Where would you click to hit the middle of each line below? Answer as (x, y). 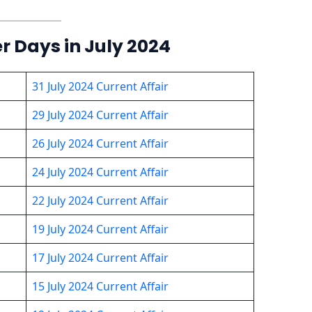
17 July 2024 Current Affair (100, 257)
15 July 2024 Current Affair (100, 286)
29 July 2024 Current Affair (100, 115)
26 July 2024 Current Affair (100, 143)
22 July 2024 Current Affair (100, 200)
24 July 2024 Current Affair (100, 172)
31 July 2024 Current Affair (100, 86)
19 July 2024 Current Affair (100, 229)
